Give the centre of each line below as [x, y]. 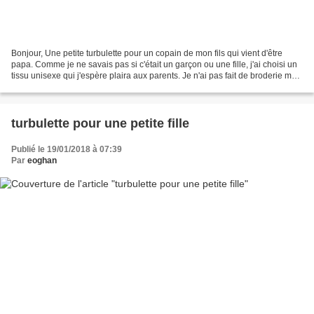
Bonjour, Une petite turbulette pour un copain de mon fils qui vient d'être [147, 54]
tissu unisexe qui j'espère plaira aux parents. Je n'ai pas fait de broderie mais [157, 76]
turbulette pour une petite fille [100, 124]
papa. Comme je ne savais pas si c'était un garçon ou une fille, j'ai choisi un [154, 65]
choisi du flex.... [40, 87]
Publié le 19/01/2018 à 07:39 [67, 150]
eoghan [42, 161]
